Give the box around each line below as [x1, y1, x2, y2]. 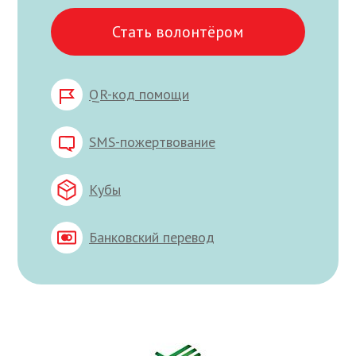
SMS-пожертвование [89, 132, 215, 151]
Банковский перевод [89, 227, 215, 246]
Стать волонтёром [112, 21, 244, 42]
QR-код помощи [89, 84, 189, 103]
